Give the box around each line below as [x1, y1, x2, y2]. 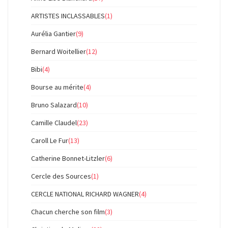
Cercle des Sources [31, 172, 91, 181]
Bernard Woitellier [31, 47, 86, 56]
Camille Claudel [31, 118, 77, 127]
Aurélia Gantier [31, 29, 76, 38]
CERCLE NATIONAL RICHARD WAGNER [31, 189, 139, 198]
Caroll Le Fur [31, 136, 68, 145]
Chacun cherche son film [31, 207, 105, 216]
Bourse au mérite [31, 82, 83, 92]
